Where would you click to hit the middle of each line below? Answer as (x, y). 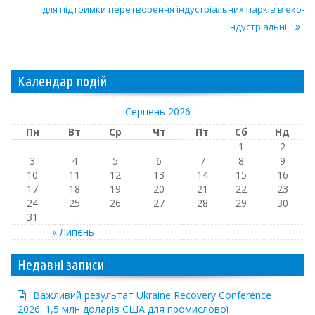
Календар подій (62, 81)
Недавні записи (61, 264)
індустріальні (257, 26)
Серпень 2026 (157, 111)
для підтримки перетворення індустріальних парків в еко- (173, 9)
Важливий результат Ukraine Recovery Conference (152, 295)
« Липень (73, 231)
